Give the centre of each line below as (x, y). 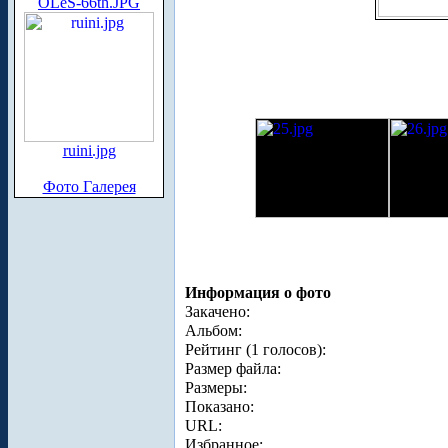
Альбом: (213, 330)
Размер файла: (233, 368)
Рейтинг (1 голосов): (255, 349)
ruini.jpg (89, 150)
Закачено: (217, 311)
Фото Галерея (89, 186)
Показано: (219, 406)
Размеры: (216, 387)
